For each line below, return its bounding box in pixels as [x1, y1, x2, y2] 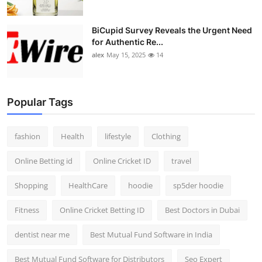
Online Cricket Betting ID [60, 204, 144, 215]
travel [171, 155, 191, 166]
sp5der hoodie [173, 180, 223, 191]
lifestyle [105, 130, 131, 142]
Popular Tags [7, 95, 73, 108]
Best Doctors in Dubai [165, 204, 240, 215]
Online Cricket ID [93, 155, 151, 166]
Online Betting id [15, 155, 73, 166]
